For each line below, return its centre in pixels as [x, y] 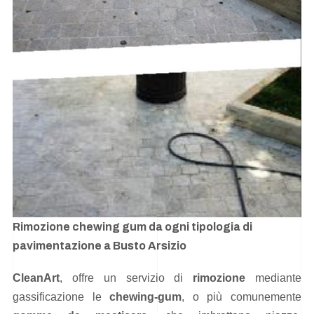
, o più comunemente [242, 297]
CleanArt [36, 278]
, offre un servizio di [127, 278]
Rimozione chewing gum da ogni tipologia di [132, 226]
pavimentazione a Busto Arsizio [100, 245]
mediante [274, 278]
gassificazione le [61, 297]
